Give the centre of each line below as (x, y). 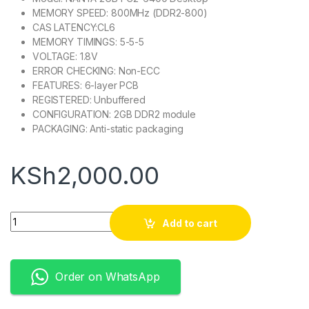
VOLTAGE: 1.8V (66, 57)
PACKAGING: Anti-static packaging (108, 129)
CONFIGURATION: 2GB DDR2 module (114, 114)
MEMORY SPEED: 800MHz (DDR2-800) (120, 13)
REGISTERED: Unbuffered (89, 100)
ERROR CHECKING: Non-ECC (96, 71)
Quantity (31, 217)
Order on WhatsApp (108, 277)
